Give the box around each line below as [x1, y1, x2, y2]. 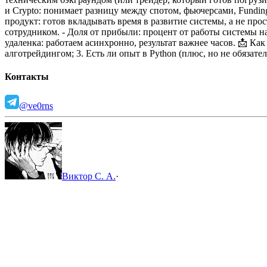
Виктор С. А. [62, 171, 116, 182]
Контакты [5, 72, 49, 82]
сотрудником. [5, 26, 60, 37]
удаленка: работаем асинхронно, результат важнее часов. [5, 37, 235, 48]
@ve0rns [19, 101, 53, 111]
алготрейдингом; [5, 48, 74, 58]
